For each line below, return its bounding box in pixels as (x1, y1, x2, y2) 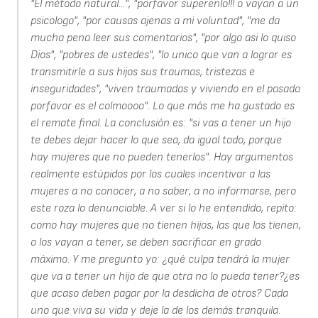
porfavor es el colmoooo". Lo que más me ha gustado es (30, 99, 295, 114)
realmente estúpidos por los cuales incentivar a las (30, 168, 270, 182)
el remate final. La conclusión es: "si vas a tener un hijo (30, 116, 291, 131)
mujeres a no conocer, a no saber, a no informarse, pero (30, 185, 296, 199)
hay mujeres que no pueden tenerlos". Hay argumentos (30, 150, 293, 165)
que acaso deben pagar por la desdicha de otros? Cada (30, 287, 288, 301)
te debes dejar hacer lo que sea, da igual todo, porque (30, 133, 282, 148)
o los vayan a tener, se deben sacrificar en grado (30, 236, 261, 250)
